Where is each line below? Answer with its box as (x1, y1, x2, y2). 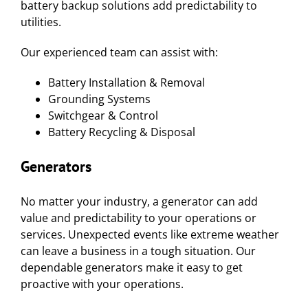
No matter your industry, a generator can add (21, 193, 258, 209)
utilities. (21, 14, 61, 30)
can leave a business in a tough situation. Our (21, 243, 256, 258)
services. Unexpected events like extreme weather (21, 226, 279, 242)
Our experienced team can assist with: (21, 44, 218, 60)
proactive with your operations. (21, 276, 184, 291)
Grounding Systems (48, 91, 151, 107)
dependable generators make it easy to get (21, 259, 243, 275)
